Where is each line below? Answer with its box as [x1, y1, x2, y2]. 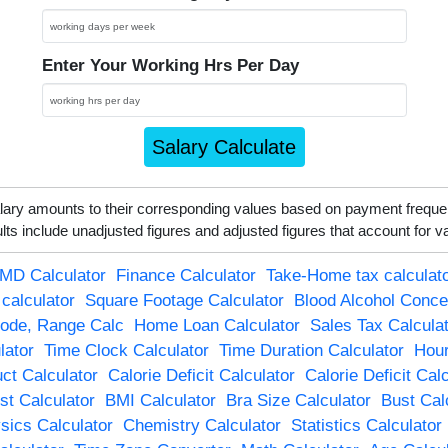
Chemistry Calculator [122, 415, 281, 435]
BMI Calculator [104, 390, 216, 410]
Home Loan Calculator [133, 315, 300, 335]
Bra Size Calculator [225, 390, 371, 410]
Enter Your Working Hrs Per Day [41, 56, 299, 75]
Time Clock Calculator [43, 340, 209, 360]
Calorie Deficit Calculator [107, 365, 295, 385]
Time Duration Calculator [218, 340, 404, 360]
